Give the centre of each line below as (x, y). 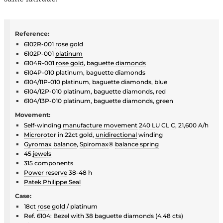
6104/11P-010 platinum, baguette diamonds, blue (96, 82)
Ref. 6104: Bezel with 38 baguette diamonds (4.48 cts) (104, 216)
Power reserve (46, 172)
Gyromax (38, 144)
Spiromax (94, 144)
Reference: (32, 33)
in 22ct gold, (76, 134)
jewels (42, 153)
